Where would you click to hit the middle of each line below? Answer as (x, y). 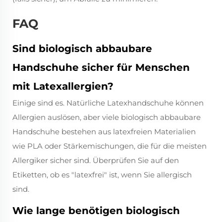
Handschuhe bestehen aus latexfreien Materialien (104, 132)
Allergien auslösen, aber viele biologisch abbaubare (107, 117)
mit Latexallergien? (63, 86)
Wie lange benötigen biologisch (96, 211)
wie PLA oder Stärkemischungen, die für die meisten (110, 146)
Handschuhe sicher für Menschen (101, 68)
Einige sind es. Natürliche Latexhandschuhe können (108, 103)
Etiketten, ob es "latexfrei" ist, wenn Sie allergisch (102, 175)
